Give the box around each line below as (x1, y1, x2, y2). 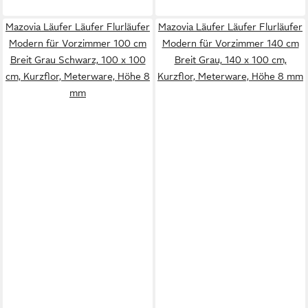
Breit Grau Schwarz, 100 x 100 (10, 54, 146, 65)
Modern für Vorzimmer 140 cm (162, 38, 299, 49)
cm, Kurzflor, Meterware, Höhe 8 (5, 71, 150, 82)
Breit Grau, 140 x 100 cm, (174, 54, 287, 65)
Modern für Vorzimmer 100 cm (9, 38, 146, 49)
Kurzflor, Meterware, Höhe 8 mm (157, 71, 303, 82)
